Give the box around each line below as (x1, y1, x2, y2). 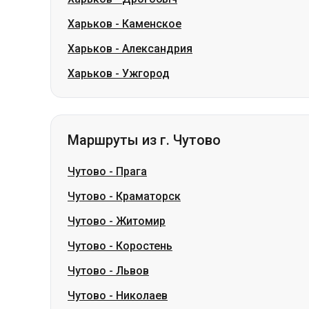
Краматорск (116, 190, 181, 203)
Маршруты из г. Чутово (68, 132, 221, 148)
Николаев (116, 289, 168, 302)
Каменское (122, 17, 181, 30)
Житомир (116, 215, 166, 228)
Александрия (122, 42, 192, 55)
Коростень (116, 239, 172, 252)
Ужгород (122, 67, 170, 80)
